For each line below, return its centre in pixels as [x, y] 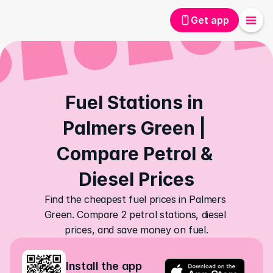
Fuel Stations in [134, 102]
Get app [210, 20]
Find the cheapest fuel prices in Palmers [135, 199]
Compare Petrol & [134, 154]
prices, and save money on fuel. [136, 230]
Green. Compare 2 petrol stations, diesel [135, 214]
